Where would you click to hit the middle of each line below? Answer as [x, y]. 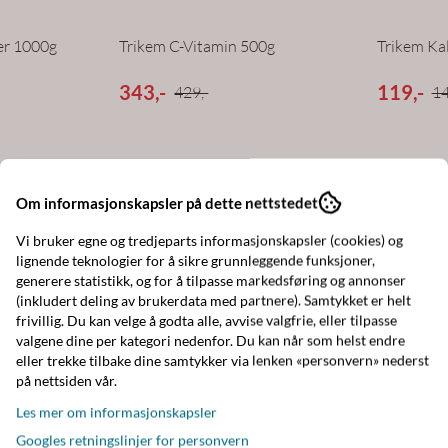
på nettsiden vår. [66, 380]
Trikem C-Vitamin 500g [197, 45]
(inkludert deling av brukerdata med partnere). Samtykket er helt [213, 300]
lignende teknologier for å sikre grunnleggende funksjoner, [195, 260]
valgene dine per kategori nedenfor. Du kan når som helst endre [210, 340]
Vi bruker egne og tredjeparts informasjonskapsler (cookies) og [209, 240]
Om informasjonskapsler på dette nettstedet [167, 202]
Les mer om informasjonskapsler [116, 412]
